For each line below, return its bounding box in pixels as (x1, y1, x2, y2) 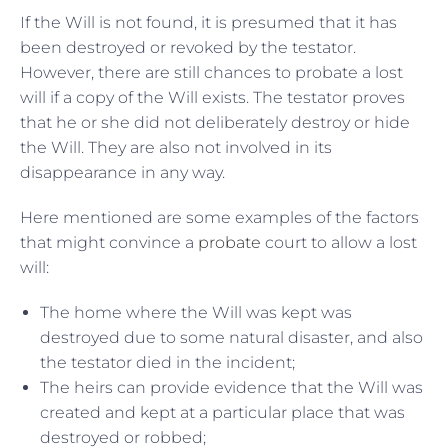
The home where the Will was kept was (40, 303, 352, 323)
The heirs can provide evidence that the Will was (40, 378, 423, 398)
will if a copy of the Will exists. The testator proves (20, 88, 405, 108)
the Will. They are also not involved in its (20, 138, 332, 158)
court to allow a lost (261, 233, 417, 253)
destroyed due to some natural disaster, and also (40, 328, 423, 348)
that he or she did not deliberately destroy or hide (20, 113, 410, 133)
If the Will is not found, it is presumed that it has (20, 13, 397, 33)
